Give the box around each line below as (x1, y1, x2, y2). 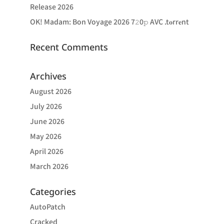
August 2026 (29, 86, 71, 96)
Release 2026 (29, 1, 73, 11)
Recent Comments (29, 41, 108, 53)
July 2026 (29, 101, 62, 111)
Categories (29, 185, 76, 197)
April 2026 (29, 146, 63, 156)
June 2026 (29, 116, 64, 126)
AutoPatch (29, 201, 65, 211)
